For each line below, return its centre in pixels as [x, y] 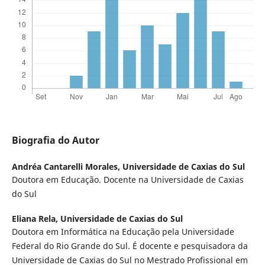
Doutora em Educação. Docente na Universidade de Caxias [127, 179]
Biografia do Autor [55, 140]
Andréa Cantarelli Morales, [67, 166]
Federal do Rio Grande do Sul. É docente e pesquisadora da [130, 245]
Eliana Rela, [36, 218]
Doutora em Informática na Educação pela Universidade [123, 231]
